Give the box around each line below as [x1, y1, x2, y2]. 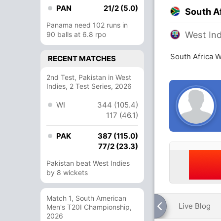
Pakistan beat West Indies [46, 159, 130, 167]
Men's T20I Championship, [46, 203, 132, 211]
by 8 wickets [46, 168, 88, 177]
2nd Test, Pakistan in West [46, 73, 131, 81]
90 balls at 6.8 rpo [46, 30, 106, 38]
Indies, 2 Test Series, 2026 [46, 82, 132, 90]
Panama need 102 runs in [46, 21, 128, 29]
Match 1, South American [46, 194, 126, 202]
